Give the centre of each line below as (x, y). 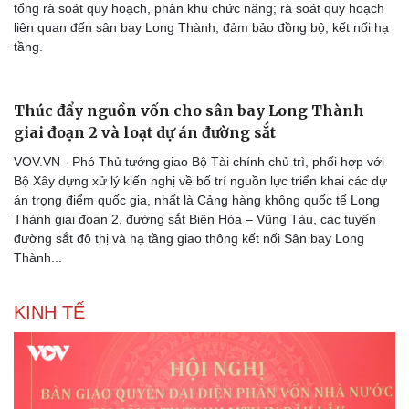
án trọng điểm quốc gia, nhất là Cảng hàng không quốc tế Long (197, 199)
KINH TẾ (49, 312)
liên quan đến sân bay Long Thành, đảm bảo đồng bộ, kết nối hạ (201, 27)
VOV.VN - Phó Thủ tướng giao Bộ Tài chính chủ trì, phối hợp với (199, 161)
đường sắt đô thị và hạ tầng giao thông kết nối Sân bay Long (189, 238)
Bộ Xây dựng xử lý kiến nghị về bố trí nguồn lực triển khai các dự (200, 180)
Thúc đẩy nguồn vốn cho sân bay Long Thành (189, 110)
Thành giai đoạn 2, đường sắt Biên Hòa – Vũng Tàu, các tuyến (195, 219)
